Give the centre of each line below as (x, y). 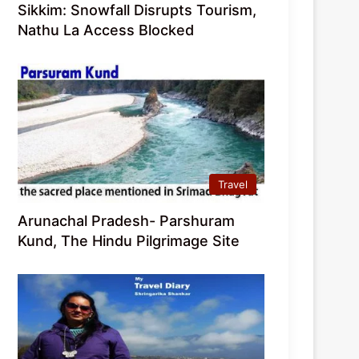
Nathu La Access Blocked (106, 30)
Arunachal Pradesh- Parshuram (127, 221)
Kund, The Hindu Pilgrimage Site (129, 241)
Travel (233, 185)
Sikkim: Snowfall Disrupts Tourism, (137, 10)
